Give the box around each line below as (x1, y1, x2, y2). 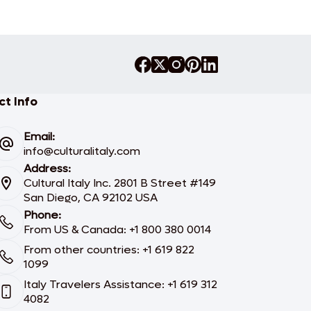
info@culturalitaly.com (23, 144, 140, 159)
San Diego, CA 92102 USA (23, 190, 158, 205)
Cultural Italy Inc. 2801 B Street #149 (23, 176, 216, 191)
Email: (23, 129, 55, 144)
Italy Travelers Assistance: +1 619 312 (23, 277, 217, 292)
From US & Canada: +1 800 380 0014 (23, 222, 211, 237)
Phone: (23, 208, 61, 223)
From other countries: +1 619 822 (23, 242, 194, 258)
